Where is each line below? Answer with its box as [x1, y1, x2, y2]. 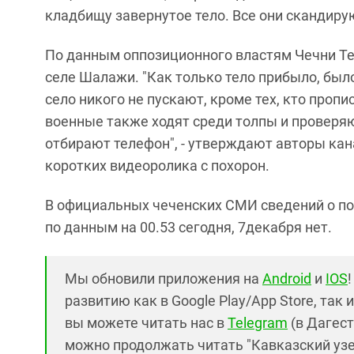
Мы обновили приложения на [65, 270, 262, 288]
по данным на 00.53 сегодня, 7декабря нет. [45, 219, 332, 236]
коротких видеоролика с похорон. [45, 157, 269, 175]
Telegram [228, 314, 288, 332]
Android [262, 270, 311, 288]
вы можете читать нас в [65, 314, 228, 332]
